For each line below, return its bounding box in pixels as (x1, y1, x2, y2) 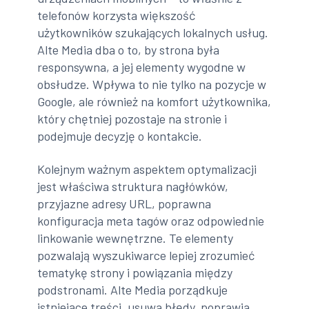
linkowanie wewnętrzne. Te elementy (37, 230, 234, 246)
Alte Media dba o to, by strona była (37, 42, 220, 58)
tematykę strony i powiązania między (37, 264, 233, 280)
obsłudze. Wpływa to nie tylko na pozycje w (37, 77, 267, 92)
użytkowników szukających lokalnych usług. (37, 25, 269, 41)
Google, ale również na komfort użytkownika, (37, 94, 272, 110)
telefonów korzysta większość (37, 8, 196, 23)
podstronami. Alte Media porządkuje (37, 281, 228, 297)
